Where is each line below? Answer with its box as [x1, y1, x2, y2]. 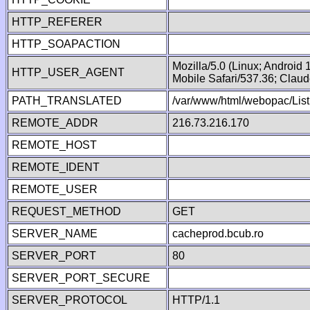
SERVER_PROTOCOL [12, 294, 127, 306]
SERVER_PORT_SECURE [12, 272, 150, 284]
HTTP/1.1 [172, 294, 220, 306]
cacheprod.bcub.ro [172, 228, 264, 239]
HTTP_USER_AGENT [12, 66, 125, 78]
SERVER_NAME [12, 228, 98, 239]
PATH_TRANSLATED [12, 95, 122, 107]
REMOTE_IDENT [12, 161, 100, 173]
